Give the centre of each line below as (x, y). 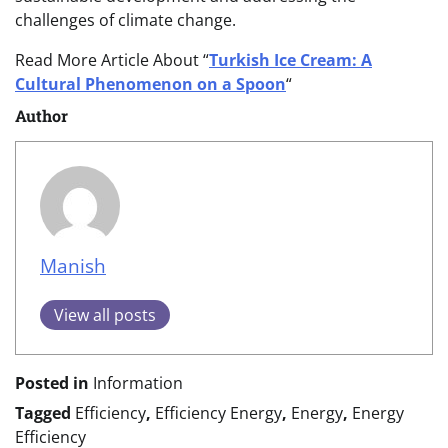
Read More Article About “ (112, 60)
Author (41, 116)
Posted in (54, 383)
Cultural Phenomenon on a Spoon (150, 84)
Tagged (45, 413)
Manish (73, 266)
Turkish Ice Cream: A (290, 60)
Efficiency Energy (218, 413)
